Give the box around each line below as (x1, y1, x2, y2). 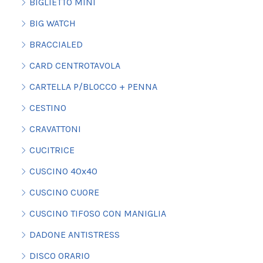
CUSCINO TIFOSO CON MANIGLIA (29, 208, 166, 220)
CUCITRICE (29, 144, 75, 156)
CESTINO (29, 102, 66, 114)
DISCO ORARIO (29, 250, 90, 262)
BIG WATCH (29, 18, 76, 29)
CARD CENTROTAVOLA (29, 60, 120, 72)
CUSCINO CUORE (29, 187, 99, 198)
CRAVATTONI (29, 123, 81, 135)
